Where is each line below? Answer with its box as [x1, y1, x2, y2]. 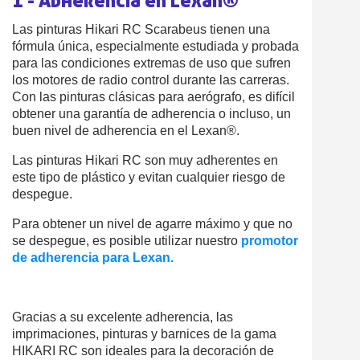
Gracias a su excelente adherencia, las [12, 310, 233, 325]
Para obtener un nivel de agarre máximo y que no [12, 217, 292, 231]
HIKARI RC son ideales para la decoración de [12, 344, 274, 358]
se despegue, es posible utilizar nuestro [12, 234, 241, 248]
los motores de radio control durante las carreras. [12, 73, 289, 88]
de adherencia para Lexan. [12, 251, 177, 265]
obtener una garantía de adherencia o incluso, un [12, 107, 291, 121]
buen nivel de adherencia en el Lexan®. [12, 124, 239, 138]
